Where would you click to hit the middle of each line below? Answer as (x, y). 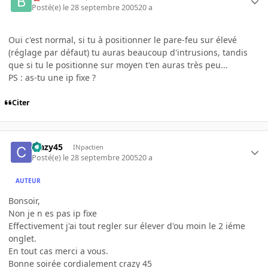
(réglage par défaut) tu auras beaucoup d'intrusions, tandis (128, 52)
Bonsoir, (24, 201)
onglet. (22, 239)
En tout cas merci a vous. (58, 251)
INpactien (88, 147)
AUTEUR (28, 180)
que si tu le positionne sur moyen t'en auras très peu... (118, 65)
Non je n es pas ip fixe (53, 214)
